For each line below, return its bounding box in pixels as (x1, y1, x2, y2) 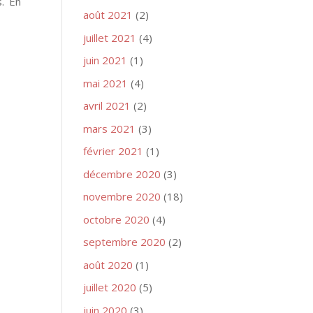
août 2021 (83, 8, 133, 22)
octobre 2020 (83, 212, 150, 226)
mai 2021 (83, 75, 129, 90)
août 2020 (83, 257, 133, 272)
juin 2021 (83, 53, 128, 67)
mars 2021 (83, 121, 136, 136)
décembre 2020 (83, 166, 161, 181)
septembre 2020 (83, 235, 166, 249)
